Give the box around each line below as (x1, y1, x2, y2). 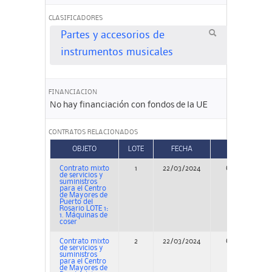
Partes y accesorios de (60, 30, 165, 43)
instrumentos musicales (60, 47, 173, 60)
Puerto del (59, 199, 93, 206)
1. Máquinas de (59, 212, 107, 219)
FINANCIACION (49, 89, 97, 96)
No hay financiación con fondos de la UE (49, 100, 208, 109)
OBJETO (72, 146, 97, 153)
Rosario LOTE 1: (59, 205, 108, 212)
